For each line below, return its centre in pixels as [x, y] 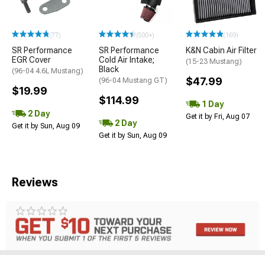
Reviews [35, 182]
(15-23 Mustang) [214, 62]
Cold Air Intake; [127, 60]
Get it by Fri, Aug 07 [218, 117]
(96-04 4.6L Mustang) [48, 71]
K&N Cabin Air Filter [221, 51]
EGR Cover [31, 60]
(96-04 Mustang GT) [133, 81]
